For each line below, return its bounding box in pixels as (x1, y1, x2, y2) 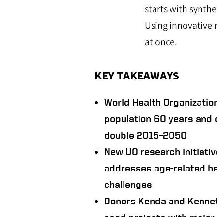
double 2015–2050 (104, 129, 187, 140)
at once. (144, 35, 177, 49)
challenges (104, 178, 152, 190)
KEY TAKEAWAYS (94, 67, 180, 84)
